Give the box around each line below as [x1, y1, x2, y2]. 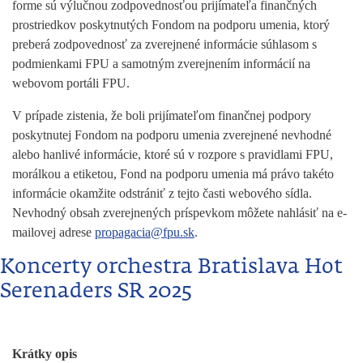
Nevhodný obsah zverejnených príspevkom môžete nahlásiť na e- [12, 205, 347, 220]
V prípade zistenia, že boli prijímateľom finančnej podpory [12, 108, 311, 122]
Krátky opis [12, 346, 77, 361]
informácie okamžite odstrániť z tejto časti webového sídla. [12, 186, 312, 200]
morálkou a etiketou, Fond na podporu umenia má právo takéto [12, 166, 334, 181]
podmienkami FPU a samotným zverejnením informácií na [12, 56, 310, 70]
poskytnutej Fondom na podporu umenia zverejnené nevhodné [12, 127, 331, 142]
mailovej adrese [12, 224, 95, 239]
